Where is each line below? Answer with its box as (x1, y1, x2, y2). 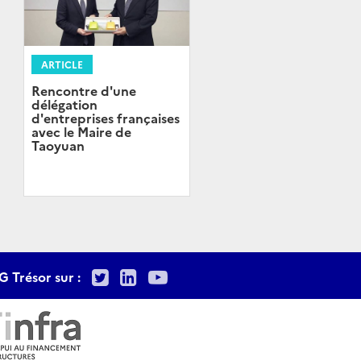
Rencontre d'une (31, 81, 136, 100)
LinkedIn (136, 261, 218, 288)
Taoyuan (31, 136, 85, 155)
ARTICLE (40, 57, 83, 72)
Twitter (108, 261, 176, 288)
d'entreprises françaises (31, 109, 180, 127)
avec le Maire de (31, 122, 131, 141)
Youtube (167, 261, 246, 288)
